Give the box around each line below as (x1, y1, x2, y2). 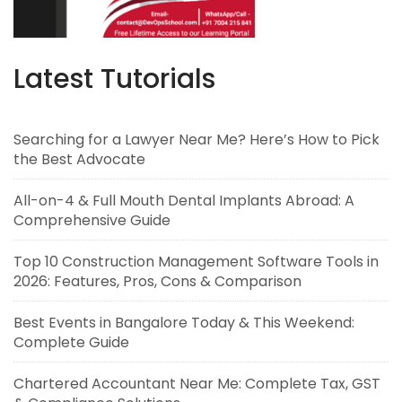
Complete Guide (13, 331, 129, 353)
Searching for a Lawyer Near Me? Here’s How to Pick (13, 128, 380, 150)
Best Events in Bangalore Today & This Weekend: (13, 311, 354, 333)
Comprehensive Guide (13, 209, 170, 231)
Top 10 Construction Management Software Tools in (13, 250, 379, 272)
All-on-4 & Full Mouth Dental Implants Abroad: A (13, 189, 354, 211)
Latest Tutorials (13, 59, 215, 98)
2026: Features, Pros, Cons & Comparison (13, 270, 301, 292)
